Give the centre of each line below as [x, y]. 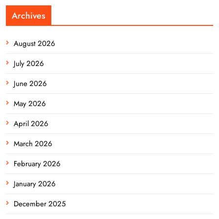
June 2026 [30, 83]
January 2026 [35, 184]
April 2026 [31, 123]
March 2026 [33, 143]
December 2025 [40, 204]
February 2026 [37, 164]
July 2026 [29, 63]
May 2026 [30, 103]
